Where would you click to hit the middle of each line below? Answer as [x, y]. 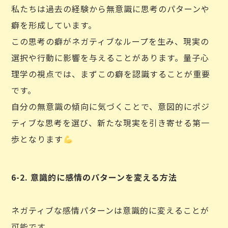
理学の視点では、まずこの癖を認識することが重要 [111, 74]
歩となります [37, 139]
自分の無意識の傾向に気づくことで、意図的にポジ [111, 106]
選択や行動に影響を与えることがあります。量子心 [110, 58]
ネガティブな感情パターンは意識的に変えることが [110, 210]
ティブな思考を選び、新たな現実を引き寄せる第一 [111, 123]
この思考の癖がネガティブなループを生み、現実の [110, 41]
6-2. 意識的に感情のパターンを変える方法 [94, 177]
